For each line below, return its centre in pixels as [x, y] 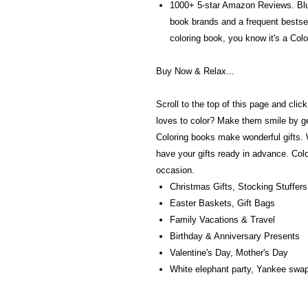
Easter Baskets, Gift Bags [222, 203]
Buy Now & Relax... [195, 71]
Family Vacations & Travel [222, 220]
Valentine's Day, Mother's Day [229, 253]
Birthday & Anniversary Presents [235, 236]
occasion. [175, 170]
